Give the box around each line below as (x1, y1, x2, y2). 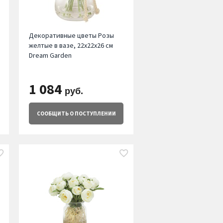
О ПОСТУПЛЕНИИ (68, 110, 116, 117)
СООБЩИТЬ (36, 110, 69, 117)
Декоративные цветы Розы (28, 31, 114, 40)
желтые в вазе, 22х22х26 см (28, 41, 113, 50)
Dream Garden (28, 51, 72, 60)
